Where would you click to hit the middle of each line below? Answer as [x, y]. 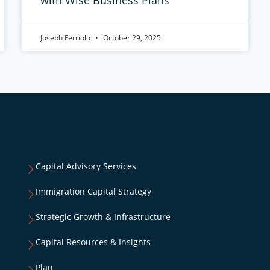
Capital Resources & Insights [93, 242]
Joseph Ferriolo [67, 37]
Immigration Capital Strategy [93, 191]
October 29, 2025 [131, 37]
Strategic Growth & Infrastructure [103, 217]
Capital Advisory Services [86, 166]
